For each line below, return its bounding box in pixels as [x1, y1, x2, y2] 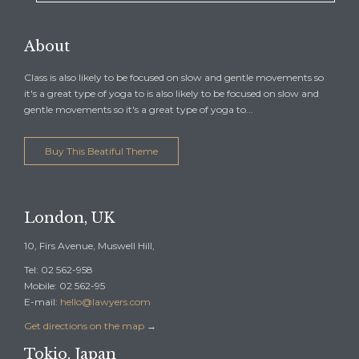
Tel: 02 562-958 [24, 264, 93, 276]
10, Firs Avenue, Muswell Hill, [24, 240, 155, 252]
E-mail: [24, 296, 60, 309]
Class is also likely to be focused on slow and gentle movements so [24, 71, 324, 83]
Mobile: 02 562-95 [24, 280, 105, 292]
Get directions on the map [24, 320, 144, 333]
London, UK [24, 209, 115, 228]
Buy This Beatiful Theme [45, 145, 159, 158]
